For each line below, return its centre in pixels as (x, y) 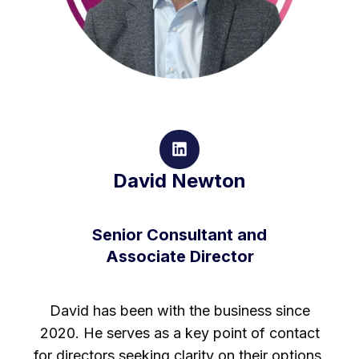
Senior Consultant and (179, 234)
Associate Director (179, 256)
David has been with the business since (179, 310)
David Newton (179, 180)
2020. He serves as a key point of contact (179, 333)
